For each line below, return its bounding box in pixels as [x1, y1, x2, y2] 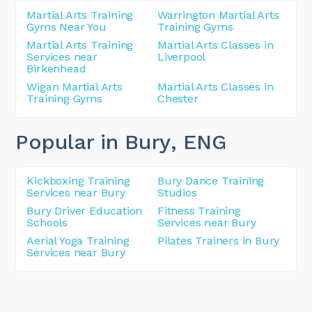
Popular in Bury [15, 129, 171, 154]
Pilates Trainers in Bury [157, 233, 280, 247]
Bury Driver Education [26, 203, 143, 217]
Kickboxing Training [26, 173, 130, 187]
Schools [26, 215, 68, 229]
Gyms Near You [26, 19, 107, 33]
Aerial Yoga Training [26, 233, 130, 247]
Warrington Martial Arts [157, 8, 279, 22]
